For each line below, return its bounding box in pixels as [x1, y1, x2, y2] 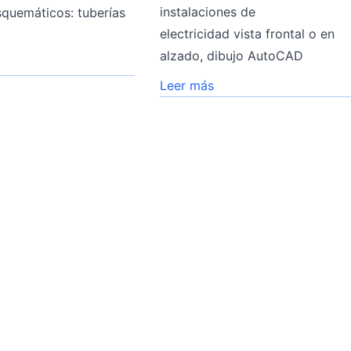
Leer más [160, 77, 215, 93]
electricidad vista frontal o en [160, 25, 335, 42]
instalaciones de [160, 3, 256, 20]
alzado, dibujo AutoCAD [160, 47, 304, 63]
